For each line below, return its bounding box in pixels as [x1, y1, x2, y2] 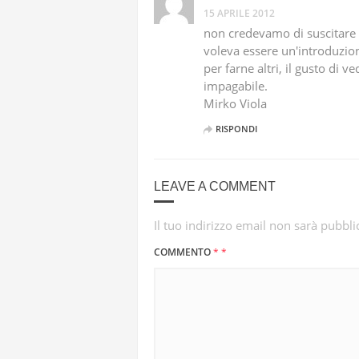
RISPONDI [216, 123, 257, 135]
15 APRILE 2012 [204, 6, 275, 20]
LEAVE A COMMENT [154, 179, 276, 193]
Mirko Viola [204, 95, 267, 111]
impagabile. [204, 78, 268, 94]
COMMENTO [154, 245, 213, 259]
